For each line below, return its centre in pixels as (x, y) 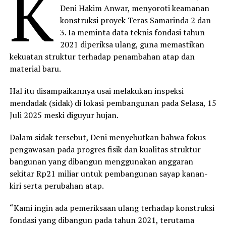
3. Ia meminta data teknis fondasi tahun (133, 32)
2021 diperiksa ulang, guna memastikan (132, 44)
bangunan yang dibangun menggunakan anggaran (101, 161)
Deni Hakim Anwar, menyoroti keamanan (135, 8)
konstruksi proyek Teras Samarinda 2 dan (136, 20)
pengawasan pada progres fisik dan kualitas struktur (105, 149)
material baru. (35, 68)
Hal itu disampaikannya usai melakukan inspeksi (96, 91)
